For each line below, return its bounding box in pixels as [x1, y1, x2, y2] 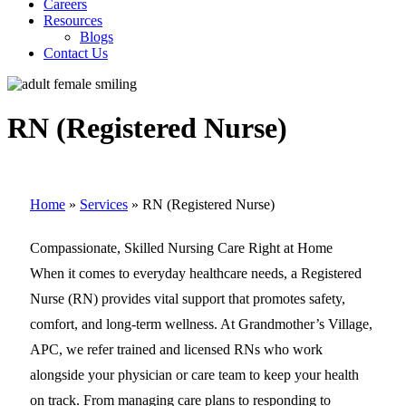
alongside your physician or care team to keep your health [30, 366, 359, 382]
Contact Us [43, 44, 108, 61]
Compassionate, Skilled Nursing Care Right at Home [30, 239, 333, 256]
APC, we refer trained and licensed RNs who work [30, 341, 323, 357]
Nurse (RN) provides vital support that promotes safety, [30, 290, 345, 306]
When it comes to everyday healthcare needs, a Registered [30, 265, 362, 281]
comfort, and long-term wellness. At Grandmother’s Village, [30, 315, 372, 332]
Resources [43, 12, 102, 28]
